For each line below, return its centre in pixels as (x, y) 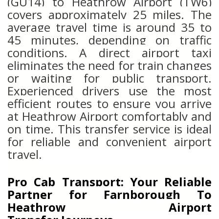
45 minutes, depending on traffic (109, 40)
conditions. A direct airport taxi (109, 53)
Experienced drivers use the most (109, 91)
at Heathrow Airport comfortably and (109, 116)
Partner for (55, 194)
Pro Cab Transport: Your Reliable (109, 182)
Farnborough (142, 194)
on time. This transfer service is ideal (109, 129)
